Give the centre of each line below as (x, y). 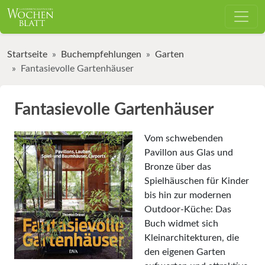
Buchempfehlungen (101, 54)
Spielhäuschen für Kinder (197, 181)
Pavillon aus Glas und (189, 152)
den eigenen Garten (185, 252)
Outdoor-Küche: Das (188, 209)
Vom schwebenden (184, 138)
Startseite (27, 54)
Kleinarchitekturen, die (192, 237)
